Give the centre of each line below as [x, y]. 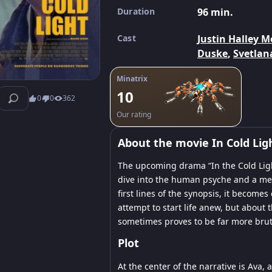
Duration [136, 11]
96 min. [215, 12]
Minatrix [132, 79]
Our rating [134, 114]
